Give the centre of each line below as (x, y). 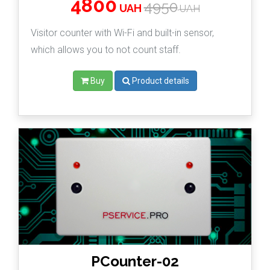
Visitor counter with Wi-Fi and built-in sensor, (122, 33)
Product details (161, 81)
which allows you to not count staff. (106, 50)
